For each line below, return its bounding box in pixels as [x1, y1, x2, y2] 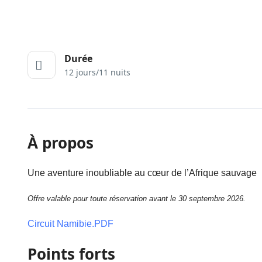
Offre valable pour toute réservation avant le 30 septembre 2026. [27, 194, 246, 203]
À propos [27, 132, 94, 153]
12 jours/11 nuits [64, 67, 130, 78]
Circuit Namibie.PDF [27, 219, 113, 229]
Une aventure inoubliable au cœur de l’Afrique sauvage [27, 168, 257, 178]
